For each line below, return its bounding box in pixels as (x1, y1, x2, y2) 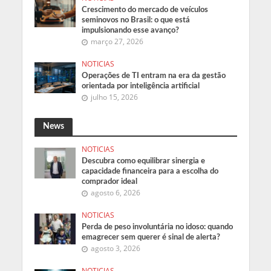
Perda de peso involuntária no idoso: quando (82, 223, 233, 230)
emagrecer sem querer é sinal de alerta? (82, 233, 221, 241)
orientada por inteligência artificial (82, 82, 200, 90)
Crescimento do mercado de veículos (82, 5, 209, 13)
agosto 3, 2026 (91, 243, 141, 253)
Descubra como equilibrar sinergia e (82, 157, 206, 165)
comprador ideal (82, 177, 138, 185)
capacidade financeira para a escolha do (82, 167, 219, 175)
